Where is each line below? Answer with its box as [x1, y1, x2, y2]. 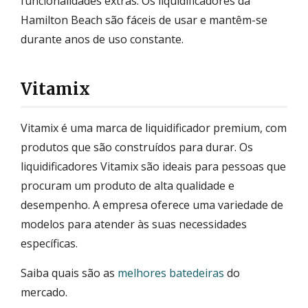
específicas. [21, 235, 78, 251]
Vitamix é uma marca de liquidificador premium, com [21, 120, 287, 135]
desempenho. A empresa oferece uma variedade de [21, 197, 283, 212]
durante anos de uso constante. [21, 31, 184, 47]
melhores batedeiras [118, 265, 224, 280]
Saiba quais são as [21, 265, 118, 280]
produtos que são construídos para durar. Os [21, 139, 253, 155]
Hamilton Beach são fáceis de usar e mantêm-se [21, 12, 267, 27]
